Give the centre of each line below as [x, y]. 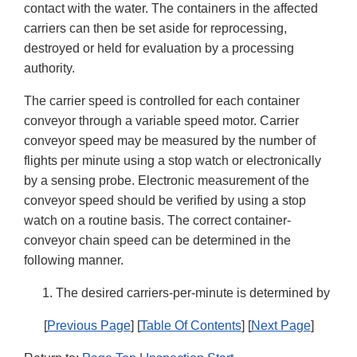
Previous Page [88, 326]
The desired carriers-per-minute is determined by [193, 293]
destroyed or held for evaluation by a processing [159, 49]
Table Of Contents [190, 326]
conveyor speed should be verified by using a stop [165, 201]
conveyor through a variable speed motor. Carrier [161, 121]
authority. [49, 69]
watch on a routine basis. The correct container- [157, 221]
